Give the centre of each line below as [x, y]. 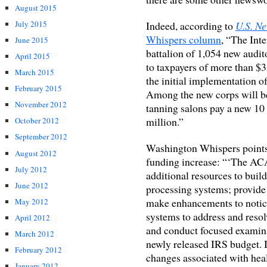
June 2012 [32, 185]
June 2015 [32, 40]
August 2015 [36, 7]
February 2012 [38, 250]
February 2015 [38, 89]
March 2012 [35, 234]
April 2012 [32, 217]
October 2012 [37, 121]
